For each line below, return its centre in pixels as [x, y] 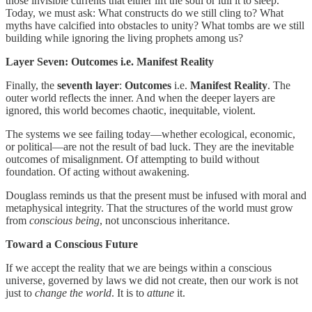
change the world [73, 292]
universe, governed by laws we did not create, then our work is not [152, 280]
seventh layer [88, 85]
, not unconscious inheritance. [165, 220]
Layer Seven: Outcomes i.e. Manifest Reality [110, 61]
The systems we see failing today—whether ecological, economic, [150, 134]
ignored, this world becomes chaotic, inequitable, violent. [131, 110]
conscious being [64, 220]
